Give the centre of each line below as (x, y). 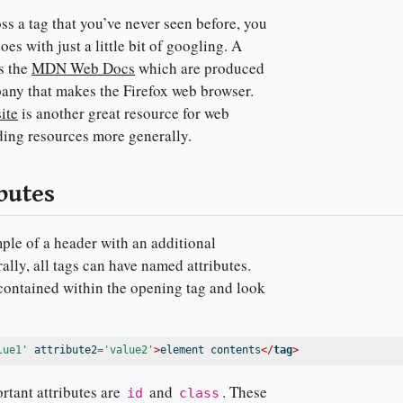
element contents (210, 350)
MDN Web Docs (83, 68)
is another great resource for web (124, 113)
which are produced (200, 68)
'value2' (129, 350)
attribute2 (63, 350)
